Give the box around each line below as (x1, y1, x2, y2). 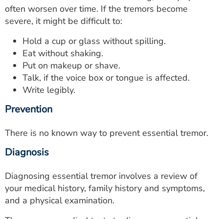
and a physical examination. (5, 194, 114, 206)
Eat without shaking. (22, 47, 103, 59)
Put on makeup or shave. (22, 59, 120, 71)
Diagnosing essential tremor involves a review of (5, 170, 197, 182)
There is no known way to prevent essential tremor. (5, 127, 208, 139)
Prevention (5, 102, 52, 116)
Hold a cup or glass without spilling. (22, 35, 166, 47)
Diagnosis (5, 145, 49, 159)
